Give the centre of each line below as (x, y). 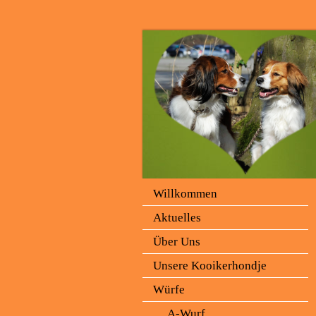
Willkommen (185, 194)
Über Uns (177, 242)
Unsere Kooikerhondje (210, 266)
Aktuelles (177, 218)
